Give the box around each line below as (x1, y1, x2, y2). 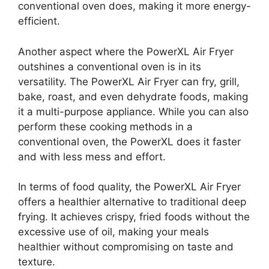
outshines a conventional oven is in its (18, 60, 201, 73)
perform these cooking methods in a (18, 120, 193, 133)
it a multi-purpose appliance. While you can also (18, 105, 249, 118)
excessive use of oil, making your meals (18, 226, 209, 238)
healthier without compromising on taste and (18, 241, 234, 253)
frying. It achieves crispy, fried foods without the (18, 211, 250, 223)
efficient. (18, 15, 60, 27)
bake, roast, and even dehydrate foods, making (18, 90, 248, 103)
